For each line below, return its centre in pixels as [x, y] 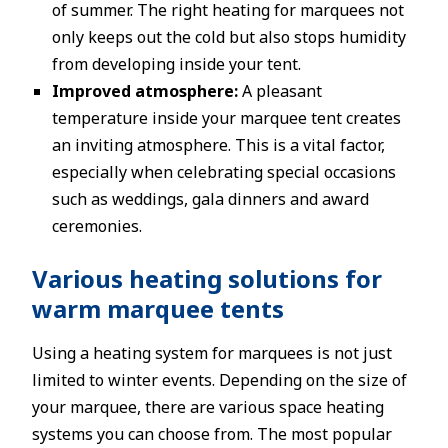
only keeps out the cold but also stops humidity [229, 37]
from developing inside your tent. [176, 64]
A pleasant [280, 91]
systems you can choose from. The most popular [212, 434]
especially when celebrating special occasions [224, 172]
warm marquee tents [158, 308]
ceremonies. [97, 226]
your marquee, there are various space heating [208, 407]
